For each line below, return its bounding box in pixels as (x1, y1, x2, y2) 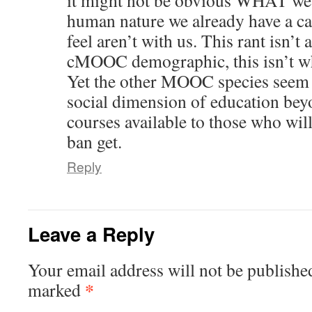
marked (28, 278, 85, 302)
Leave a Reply (28, 220, 155, 248)
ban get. (67, 130, 122, 154)
